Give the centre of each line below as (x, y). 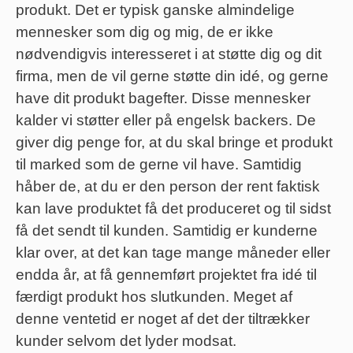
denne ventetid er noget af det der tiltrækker (163, 319)
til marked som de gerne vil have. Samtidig (159, 165)
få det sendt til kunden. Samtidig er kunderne (167, 231)
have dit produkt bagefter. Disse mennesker (163, 98)
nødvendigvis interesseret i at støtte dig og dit (169, 54)
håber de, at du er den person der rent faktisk (168, 187)
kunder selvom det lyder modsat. (126, 341)
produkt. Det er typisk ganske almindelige (155, 10)
